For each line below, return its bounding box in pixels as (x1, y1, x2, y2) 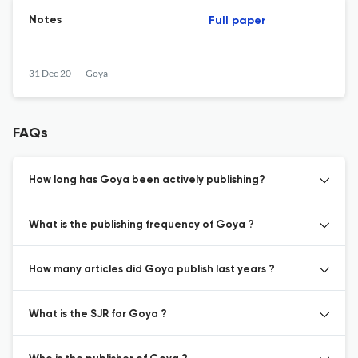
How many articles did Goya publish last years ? (29, 265, 275, 275)
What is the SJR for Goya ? (29, 309, 167, 320)
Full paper (209, 15, 266, 26)
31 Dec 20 (29, 67, 71, 79)
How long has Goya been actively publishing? (29, 175, 265, 185)
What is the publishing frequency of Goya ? (29, 220, 254, 230)
